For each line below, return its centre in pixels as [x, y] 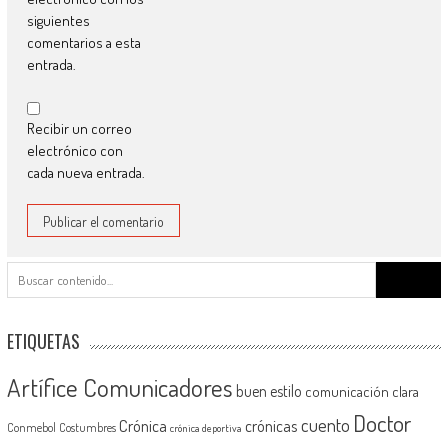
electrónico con [74, 151]
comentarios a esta [83, 43]
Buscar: [397, 272]
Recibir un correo [79, 129]
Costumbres [87, 428]
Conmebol [31, 428]
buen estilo [268, 391]
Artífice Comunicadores [119, 387]
